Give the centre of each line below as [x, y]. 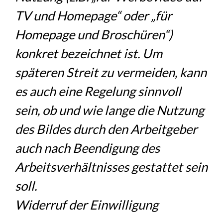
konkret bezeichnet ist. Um [89, 53]
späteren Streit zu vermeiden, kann [111, 72]
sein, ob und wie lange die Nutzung [110, 110]
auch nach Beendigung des [88, 148]
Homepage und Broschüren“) [94, 34]
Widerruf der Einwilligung [87, 204]
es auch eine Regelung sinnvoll [98, 91]
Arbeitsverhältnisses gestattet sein [111, 167]
